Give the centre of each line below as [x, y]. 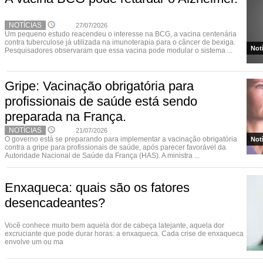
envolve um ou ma [34, 242]
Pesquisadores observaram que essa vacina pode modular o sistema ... [119, 50]
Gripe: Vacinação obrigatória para [99, 86]
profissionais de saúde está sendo [101, 101]
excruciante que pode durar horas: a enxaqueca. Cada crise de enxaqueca [124, 234]
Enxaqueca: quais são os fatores [97, 188]
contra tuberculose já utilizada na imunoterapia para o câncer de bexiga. [120, 42]
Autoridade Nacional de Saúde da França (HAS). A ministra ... [102, 156]
